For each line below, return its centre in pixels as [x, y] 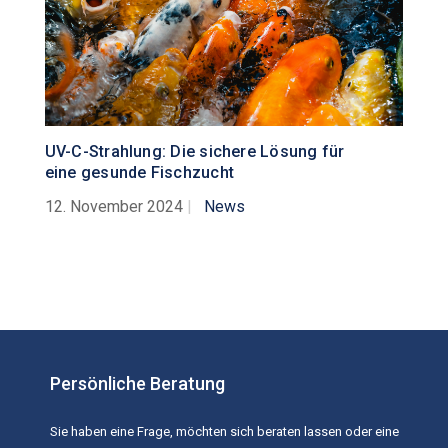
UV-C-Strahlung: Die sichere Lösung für [194, 151]
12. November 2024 [115, 206]
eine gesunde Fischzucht [139, 172]
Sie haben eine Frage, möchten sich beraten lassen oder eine [224, 431]
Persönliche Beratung [137, 383]
